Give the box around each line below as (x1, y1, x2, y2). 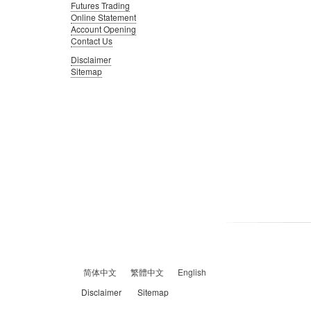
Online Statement (71, 10, 136, 23)
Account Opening (71, 22, 136, 35)
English (178, 265, 206, 278)
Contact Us (71, 34, 112, 47)
